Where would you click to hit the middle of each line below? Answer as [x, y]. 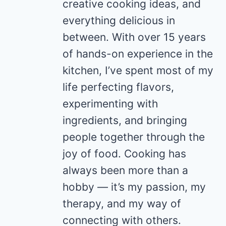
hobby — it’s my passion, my [134, 187]
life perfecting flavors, [118, 87]
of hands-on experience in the [138, 53]
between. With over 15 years [134, 37]
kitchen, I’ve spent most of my [138, 70]
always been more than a [125, 170]
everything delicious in [119, 20]
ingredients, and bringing [125, 120]
